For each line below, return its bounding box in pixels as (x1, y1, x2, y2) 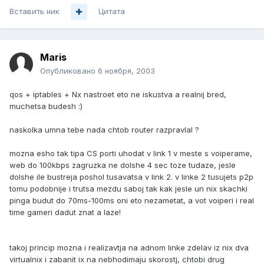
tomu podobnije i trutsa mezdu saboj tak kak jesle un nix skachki (9, 184, 247, 194)
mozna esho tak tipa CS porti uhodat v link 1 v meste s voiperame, (9, 148, 252, 159)
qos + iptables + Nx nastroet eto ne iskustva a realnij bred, (9, 90, 226, 100)
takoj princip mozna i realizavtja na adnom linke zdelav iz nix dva (9, 243, 249, 253)
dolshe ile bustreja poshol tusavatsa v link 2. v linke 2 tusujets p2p (9, 172, 253, 182)
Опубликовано (40, 66, 98, 76)
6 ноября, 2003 (98, 66, 155, 76)
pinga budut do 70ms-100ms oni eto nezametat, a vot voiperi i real (9, 196, 254, 206)
